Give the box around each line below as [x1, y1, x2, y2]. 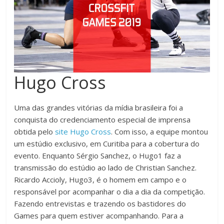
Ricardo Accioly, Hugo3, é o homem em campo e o [14, 174, 187, 185]
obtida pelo [14, 126, 53, 137]
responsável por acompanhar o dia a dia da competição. [14, 186, 205, 197]
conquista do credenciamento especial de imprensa [14, 114, 191, 125]
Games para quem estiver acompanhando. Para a [14, 210, 184, 221]
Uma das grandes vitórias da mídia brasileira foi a [14, 102, 183, 113]
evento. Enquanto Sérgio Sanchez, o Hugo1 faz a [14, 150, 181, 161]
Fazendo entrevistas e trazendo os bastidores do [14, 198, 186, 209]
